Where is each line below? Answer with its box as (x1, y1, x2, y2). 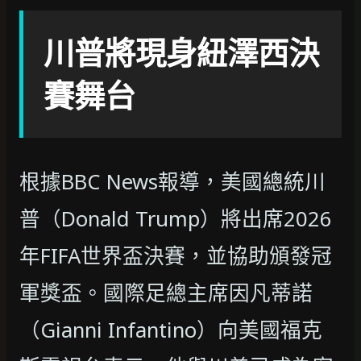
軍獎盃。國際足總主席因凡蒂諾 (19, 278, 313, 307)
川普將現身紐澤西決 (44, 31, 320, 73)
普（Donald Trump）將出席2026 (19, 204, 332, 233)
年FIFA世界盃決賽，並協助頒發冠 (19, 241, 332, 270)
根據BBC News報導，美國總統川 (19, 167, 326, 196)
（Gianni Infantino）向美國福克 (19, 315, 322, 344)
